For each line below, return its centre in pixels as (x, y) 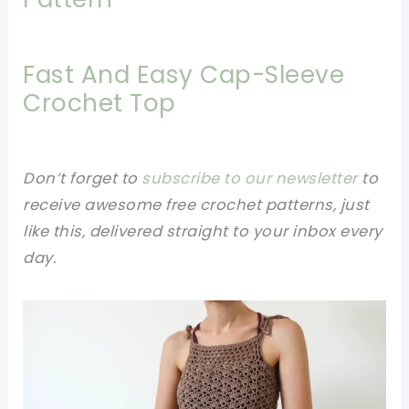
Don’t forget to (83, 178)
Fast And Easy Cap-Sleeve (184, 75)
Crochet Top (100, 103)
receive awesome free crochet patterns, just (196, 204)
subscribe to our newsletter (250, 178)
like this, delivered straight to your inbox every (203, 231)
